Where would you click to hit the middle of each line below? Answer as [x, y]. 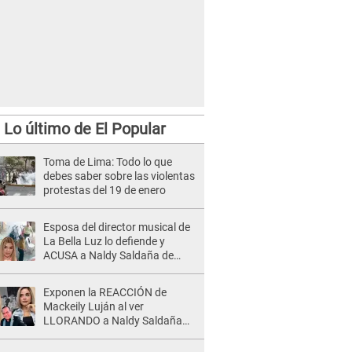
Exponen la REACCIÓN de [105, 292]
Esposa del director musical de [117, 227]
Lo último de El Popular [84, 129]
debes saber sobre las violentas [119, 176]
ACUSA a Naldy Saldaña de [108, 255]
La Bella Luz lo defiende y [104, 241]
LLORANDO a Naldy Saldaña [113, 321]
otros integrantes [85, 284]
